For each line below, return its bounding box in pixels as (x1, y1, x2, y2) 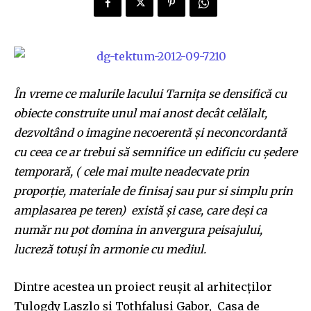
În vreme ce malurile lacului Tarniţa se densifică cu (14, 86, 287, 101)
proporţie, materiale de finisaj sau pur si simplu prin (14, 183, 293, 198)
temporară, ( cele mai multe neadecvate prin (14, 164, 249, 178)
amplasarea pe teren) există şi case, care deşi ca (14, 203, 267, 217)
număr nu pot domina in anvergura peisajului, (14, 222, 262, 237)
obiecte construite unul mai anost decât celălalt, (14, 106, 267, 120)
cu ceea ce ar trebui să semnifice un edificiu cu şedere (14, 144, 297, 159)
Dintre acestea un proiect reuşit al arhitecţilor (14, 279, 272, 294)
